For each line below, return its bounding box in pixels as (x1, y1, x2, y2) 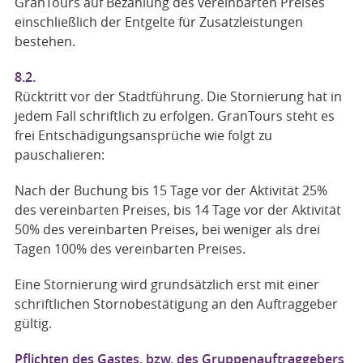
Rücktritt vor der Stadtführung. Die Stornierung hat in (14, 88, 342, 105)
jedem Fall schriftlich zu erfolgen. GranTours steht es (14, 107, 335, 125)
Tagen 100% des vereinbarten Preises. (14, 240, 246, 258)
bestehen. (14, 32, 75, 50)
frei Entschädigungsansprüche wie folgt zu (14, 126, 272, 144)
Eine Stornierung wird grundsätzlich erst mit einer (14, 275, 319, 293)
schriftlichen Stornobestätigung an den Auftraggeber (14, 295, 338, 313)
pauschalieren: (14, 146, 105, 164)
